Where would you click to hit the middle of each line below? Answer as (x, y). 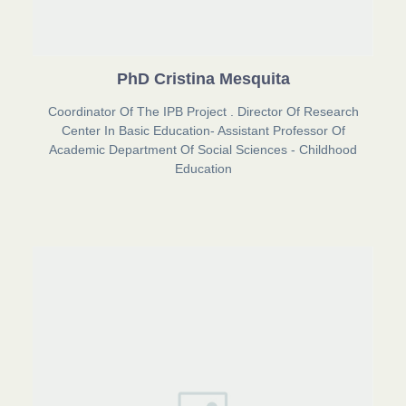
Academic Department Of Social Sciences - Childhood (203, 150)
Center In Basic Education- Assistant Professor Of (203, 131)
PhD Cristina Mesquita (203, 79)
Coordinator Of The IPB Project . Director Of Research (203, 112)
